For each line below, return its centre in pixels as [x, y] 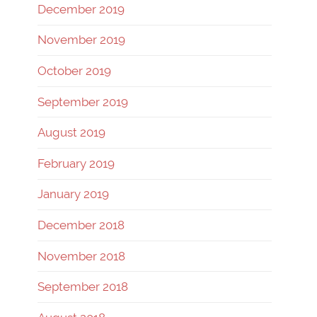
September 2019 [83, 102]
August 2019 [71, 133]
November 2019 [81, 40]
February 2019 [76, 163]
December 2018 [81, 225]
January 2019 [73, 194]
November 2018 [81, 256]
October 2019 [74, 70]
